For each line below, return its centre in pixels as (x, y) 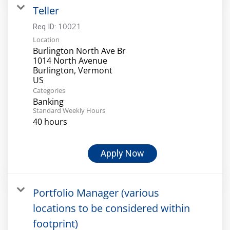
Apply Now (122, 153)
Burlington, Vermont (73, 70)
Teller (46, 10)
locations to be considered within (111, 208)
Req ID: (45, 26)
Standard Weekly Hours (69, 110)
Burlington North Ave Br (79, 51)
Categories (49, 90)
